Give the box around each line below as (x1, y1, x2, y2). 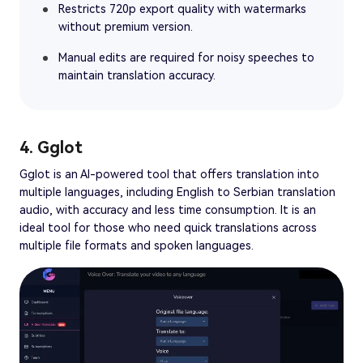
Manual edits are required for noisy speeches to (58, 50, 314, 64)
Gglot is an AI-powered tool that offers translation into (19, 167, 319, 181)
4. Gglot (19, 137, 83, 157)
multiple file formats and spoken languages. (19, 238, 254, 252)
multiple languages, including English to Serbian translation (19, 185, 335, 199)
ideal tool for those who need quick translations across (19, 220, 317, 234)
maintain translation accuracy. (58, 68, 216, 82)
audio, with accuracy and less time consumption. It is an (19, 203, 316, 216)
